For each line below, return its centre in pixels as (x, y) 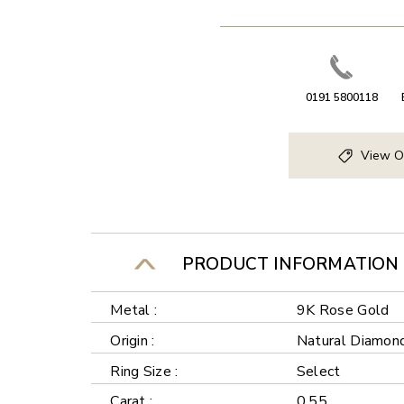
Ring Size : (144, 371)
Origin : (133, 340)
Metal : (134, 310)
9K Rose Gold (343, 310)
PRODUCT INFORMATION (286, 264)
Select (318, 371)
